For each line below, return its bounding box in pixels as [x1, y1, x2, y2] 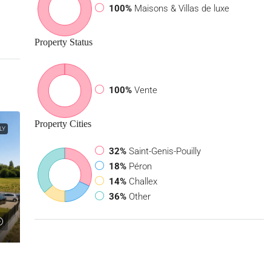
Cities [67, 119, 91, 129]
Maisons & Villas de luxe [134, 2, 229, 14]
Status [67, 37, 93, 47]
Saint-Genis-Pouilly [128, 146, 201, 157]
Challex [128, 176, 157, 187]
